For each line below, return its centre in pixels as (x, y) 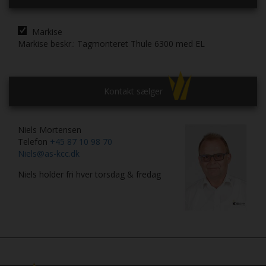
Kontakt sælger (133, 91)
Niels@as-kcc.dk (49, 154)
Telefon (34, 142)
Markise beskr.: (46, 44)
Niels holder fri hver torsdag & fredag (89, 175)
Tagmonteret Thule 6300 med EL (141, 44)
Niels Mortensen (50, 130)
